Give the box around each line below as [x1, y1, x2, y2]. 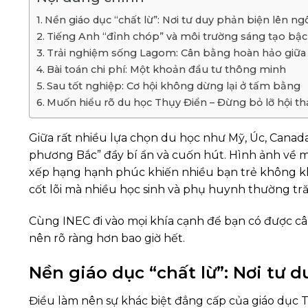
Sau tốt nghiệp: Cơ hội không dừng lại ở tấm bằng [46, 80, 300, 93]
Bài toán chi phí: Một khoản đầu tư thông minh [46, 63, 286, 76]
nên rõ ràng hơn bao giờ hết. [29, 232, 185, 245]
